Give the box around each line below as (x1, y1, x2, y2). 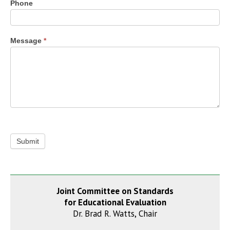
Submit (16, 137, 39, 145)
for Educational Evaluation (64, 197, 166, 208)
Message (10, 36, 44, 45)
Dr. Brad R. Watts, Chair (73, 208, 157, 220)
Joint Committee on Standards (56, 185, 174, 197)
